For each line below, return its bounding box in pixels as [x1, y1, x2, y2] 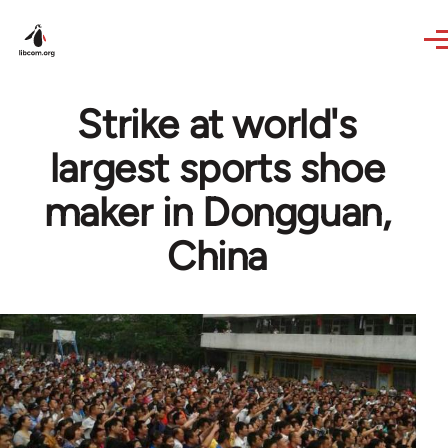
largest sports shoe [49, 144, 385, 192]
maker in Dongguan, [43, 188, 391, 236]
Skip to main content [18, 4, 173, 23]
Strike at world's [77, 100, 357, 148]
